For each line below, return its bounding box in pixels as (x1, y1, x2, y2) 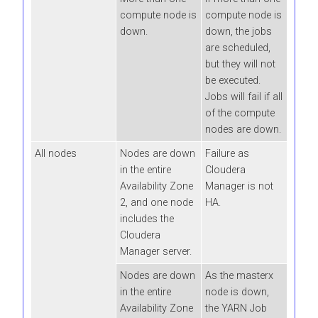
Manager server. (120, 245, 192, 258)
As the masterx (205, 269, 273, 282)
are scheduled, (205, 41, 270, 54)
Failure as (205, 147, 249, 160)
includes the (120, 212, 174, 225)
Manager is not (205, 180, 273, 192)
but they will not (205, 57, 275, 70)
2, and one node (120, 196, 193, 209)
